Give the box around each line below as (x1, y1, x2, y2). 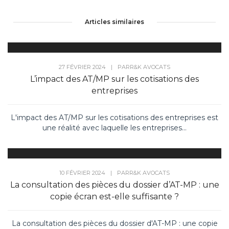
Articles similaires (85, 18, 144, 26)
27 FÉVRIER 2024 (59, 63, 106, 71)
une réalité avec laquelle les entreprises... (42, 123, 187, 133)
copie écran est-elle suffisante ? (50, 192, 179, 202)
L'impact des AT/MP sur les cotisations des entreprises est (11, 113, 218, 123)
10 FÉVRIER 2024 (59, 169, 105, 177)
